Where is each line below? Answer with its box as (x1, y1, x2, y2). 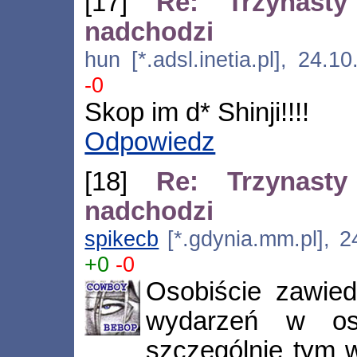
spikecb (84, 226, 159, 252)
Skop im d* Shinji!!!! (84, 98, 310, 127)
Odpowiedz (84, 127, 216, 157)
